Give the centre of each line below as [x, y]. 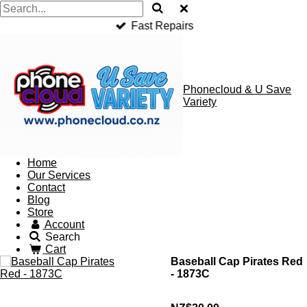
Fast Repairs [162, 26]
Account [65, 225]
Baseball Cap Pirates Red [237, 262]
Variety [200, 102]
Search [63, 237]
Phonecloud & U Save [237, 90]
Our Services [59, 175]
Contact [46, 188]
